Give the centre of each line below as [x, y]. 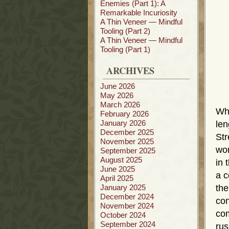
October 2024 [123, 215]
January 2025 [123, 187]
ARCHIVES [130, 70]
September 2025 [128, 151]
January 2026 [123, 123]
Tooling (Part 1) [125, 49]
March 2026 [120, 105]
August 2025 [121, 160]
